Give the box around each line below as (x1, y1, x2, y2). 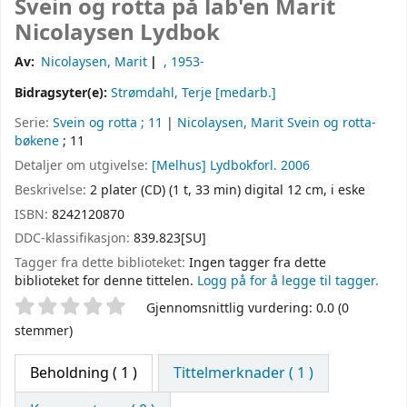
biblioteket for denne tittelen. (15, 272, 194, 292)
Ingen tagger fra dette (189, 253, 326, 273)
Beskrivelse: (15, 180, 90, 200)
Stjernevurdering (14, 295, 153, 320)
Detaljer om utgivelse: (15, 155, 152, 175)
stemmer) (15, 321, 73, 341)
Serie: (15, 114, 53, 134)
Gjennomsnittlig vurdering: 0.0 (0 (146, 298, 349, 318)
